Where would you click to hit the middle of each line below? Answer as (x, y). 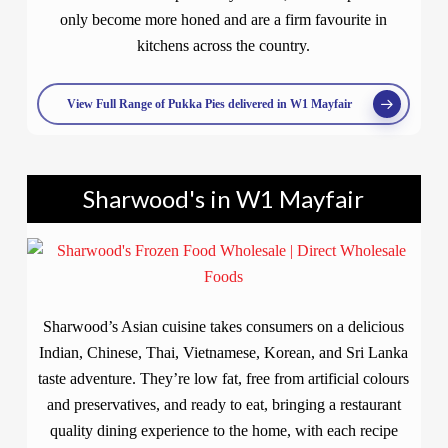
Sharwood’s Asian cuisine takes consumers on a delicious (224, 326)
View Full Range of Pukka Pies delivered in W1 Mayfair (210, 104)
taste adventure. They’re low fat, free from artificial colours (224, 378)
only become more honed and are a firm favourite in (224, 19)
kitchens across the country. (224, 45)
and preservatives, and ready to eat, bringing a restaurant (223, 404)
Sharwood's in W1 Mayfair (224, 198)
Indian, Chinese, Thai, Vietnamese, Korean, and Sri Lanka (224, 352)
